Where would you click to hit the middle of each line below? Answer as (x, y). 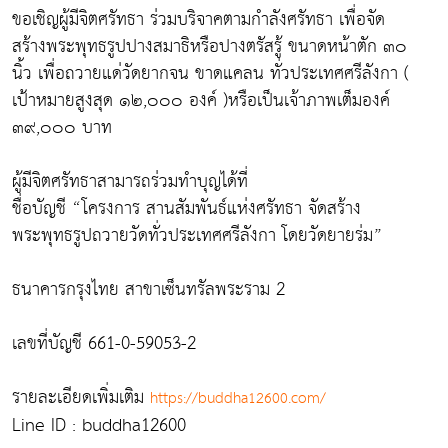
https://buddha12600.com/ (238, 398)
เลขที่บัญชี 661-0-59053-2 (104, 343)
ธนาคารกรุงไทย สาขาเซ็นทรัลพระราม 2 (148, 289)
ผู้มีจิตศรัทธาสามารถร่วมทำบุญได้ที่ (130, 181)
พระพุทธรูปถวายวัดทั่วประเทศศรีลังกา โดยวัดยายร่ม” (197, 235)
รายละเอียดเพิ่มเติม (81, 397)
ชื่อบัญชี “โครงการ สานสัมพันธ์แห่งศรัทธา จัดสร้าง (186, 208)
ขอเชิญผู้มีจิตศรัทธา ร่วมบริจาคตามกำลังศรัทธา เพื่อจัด (198, 19)
